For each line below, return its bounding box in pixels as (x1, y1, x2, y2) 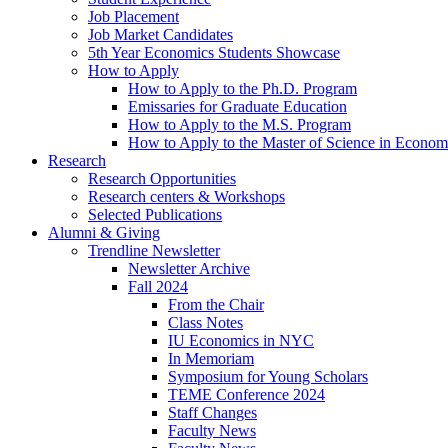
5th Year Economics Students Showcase (88, 44, 340, 62)
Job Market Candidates (88, 26, 233, 44)
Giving (112, 224, 160, 242)
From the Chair (168, 296, 264, 314)
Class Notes (168, 314, 243, 332)
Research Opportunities (88, 170, 236, 188)
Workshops (210, 188, 285, 206)
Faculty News (168, 422, 256, 440)
